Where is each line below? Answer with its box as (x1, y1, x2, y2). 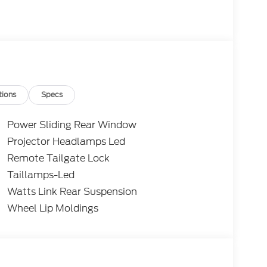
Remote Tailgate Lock (7, 151, 110, 166)
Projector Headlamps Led (7, 135, 125, 149)
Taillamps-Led (7, 168, 74, 182)
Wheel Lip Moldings (7, 201, 98, 216)
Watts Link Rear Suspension (7, 185, 137, 199)
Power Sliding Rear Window (7, 118, 136, 132)
